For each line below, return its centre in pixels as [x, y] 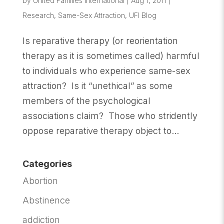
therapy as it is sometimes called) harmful [111, 56]
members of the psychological [86, 101]
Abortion [40, 181]
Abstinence [46, 200]
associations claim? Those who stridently [110, 116]
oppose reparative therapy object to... [100, 131]
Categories [47, 164]
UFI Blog [142, 15]
